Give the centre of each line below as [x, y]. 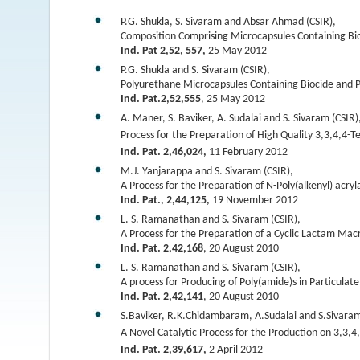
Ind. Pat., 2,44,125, [166, 200]
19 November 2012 [255, 200]
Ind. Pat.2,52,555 [160, 99]
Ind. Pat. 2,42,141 [162, 297]
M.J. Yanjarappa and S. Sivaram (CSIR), [207, 172]
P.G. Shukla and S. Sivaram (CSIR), [195, 70]
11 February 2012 [247, 152]
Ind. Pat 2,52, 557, [164, 51]
